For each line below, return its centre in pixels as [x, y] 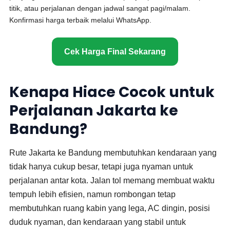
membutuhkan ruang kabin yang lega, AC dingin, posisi [110, 208]
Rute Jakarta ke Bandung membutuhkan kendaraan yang [113, 153]
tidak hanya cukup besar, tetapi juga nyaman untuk [101, 167]
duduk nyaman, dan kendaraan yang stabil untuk [98, 222]
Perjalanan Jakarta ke [94, 111]
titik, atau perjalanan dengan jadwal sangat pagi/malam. [100, 8]
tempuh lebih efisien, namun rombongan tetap [93, 194]
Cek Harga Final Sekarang [115, 52]
